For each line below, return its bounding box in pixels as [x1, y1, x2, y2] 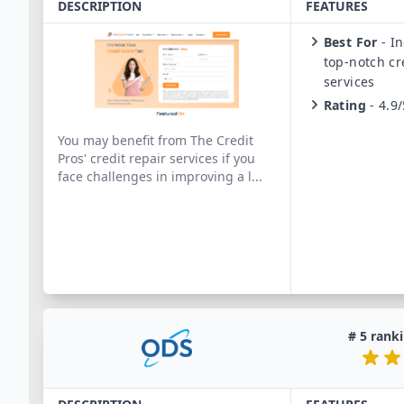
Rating [323, 96, 366, 114]
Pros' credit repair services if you [58, 150, 255, 167]
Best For [323, 33, 378, 50]
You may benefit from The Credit [58, 132, 253, 149]
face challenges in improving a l [58, 168, 252, 185]
